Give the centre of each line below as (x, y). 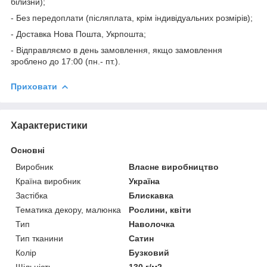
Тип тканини (39, 238)
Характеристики (49, 125)
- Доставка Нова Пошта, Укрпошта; (78, 34)
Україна (145, 181)
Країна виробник (48, 181)
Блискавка (151, 195)
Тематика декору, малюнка (68, 209)
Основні (28, 150)
